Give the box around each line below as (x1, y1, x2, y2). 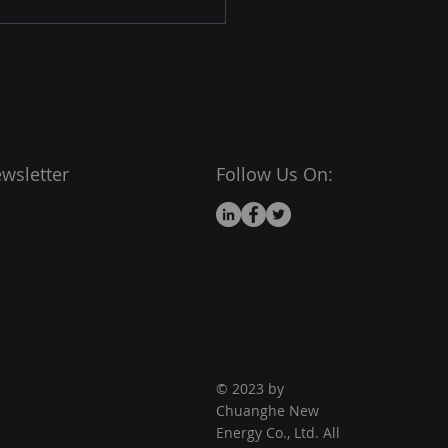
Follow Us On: (215, 162, 333, 187)
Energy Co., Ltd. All (215, 423, 340, 443)
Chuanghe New (215, 401, 319, 421)
